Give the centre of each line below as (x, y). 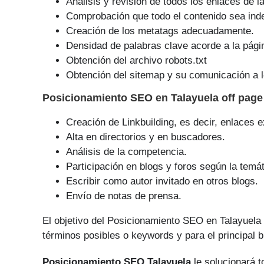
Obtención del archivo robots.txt (136, 60)
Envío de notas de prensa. (124, 196)
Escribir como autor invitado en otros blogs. (162, 181)
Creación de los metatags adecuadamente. (160, 31)
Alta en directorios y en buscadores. (146, 137)
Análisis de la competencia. (126, 152)
